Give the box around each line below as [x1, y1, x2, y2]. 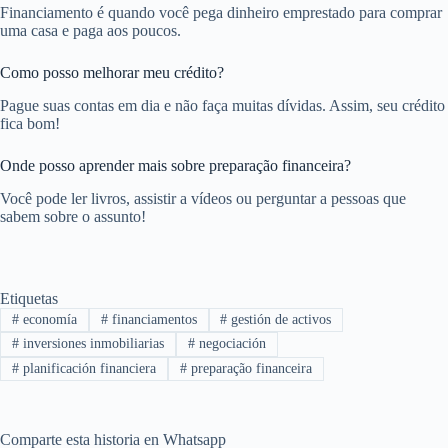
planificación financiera [18, 360, 156, 376]
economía [18, 312, 77, 328]
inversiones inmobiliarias [18, 336, 164, 352]
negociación [194, 336, 266, 352]
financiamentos [107, 312, 197, 328]
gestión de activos [227, 312, 332, 328]
